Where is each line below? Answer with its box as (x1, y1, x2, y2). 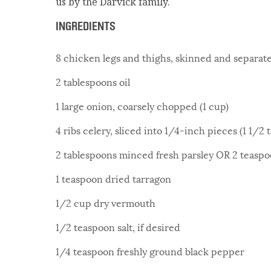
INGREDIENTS (56, 19, 116, 34)
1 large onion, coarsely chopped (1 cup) (56, 98, 229, 114)
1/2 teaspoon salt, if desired (56, 219, 180, 235)
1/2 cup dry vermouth (56, 195, 155, 211)
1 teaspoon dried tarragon (56, 171, 171, 186)
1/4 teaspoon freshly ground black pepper (56, 243, 244, 259)
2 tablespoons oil (56, 74, 130, 90)
